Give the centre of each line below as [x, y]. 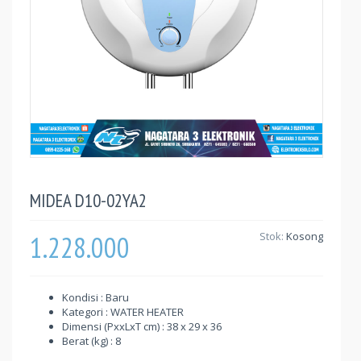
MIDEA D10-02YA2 [88, 200]
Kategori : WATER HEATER [123, 312]
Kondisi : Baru [95, 297]
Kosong [305, 236]
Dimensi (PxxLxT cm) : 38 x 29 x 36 [142, 326]
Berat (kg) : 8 [91, 341]
